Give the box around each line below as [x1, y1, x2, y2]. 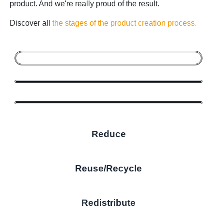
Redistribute [81, 197, 136, 208]
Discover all [10, 18, 52, 27]
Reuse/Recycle [75, 163, 142, 173]
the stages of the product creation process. [52, 18, 197, 27]
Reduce [91, 128, 126, 139]
